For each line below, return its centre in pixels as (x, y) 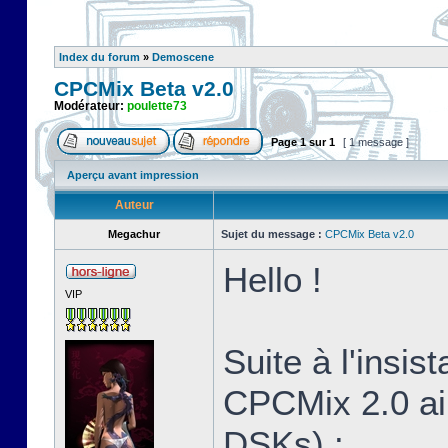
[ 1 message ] (376, 142)
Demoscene (183, 57)
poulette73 (157, 106)
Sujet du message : (271, 234)
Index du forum (99, 57)
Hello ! (272, 279)
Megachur (134, 234)
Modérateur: (90, 106)
